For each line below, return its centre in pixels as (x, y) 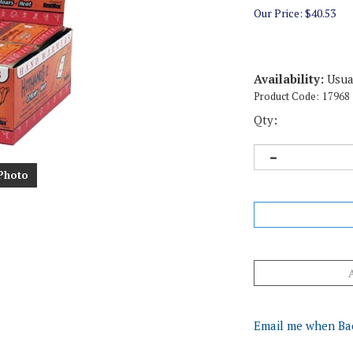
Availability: (289, 79)
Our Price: (278, 13)
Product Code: (286, 96)
